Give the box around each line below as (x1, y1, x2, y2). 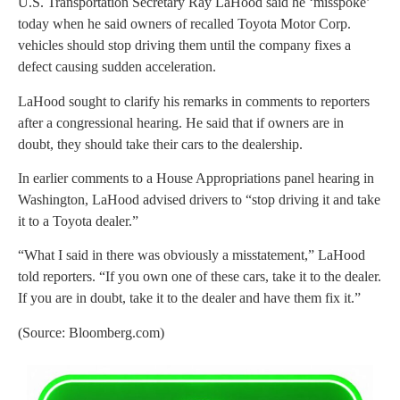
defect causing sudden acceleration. (18, 59, 216, 75)
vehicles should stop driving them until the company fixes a (18, 37, 351, 54)
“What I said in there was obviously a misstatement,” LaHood (18, 247, 365, 263)
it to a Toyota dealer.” (18, 212, 138, 229)
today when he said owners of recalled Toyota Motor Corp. (18, 16, 351, 32)
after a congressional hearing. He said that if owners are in (18, 114, 344, 130)
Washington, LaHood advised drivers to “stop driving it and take (18, 191, 380, 207)
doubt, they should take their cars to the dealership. (18, 136, 303, 152)
